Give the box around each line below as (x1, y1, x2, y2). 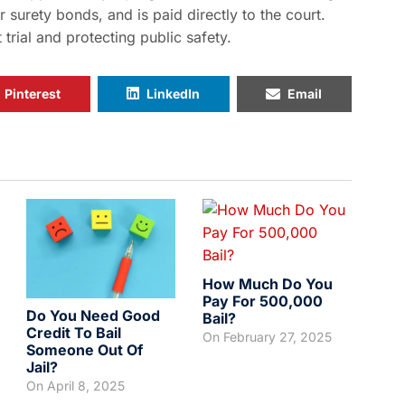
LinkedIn (146, 86, 201, 101)
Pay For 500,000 (202, 292, 323, 310)
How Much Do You (202, 275, 333, 293)
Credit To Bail (26, 324, 121, 343)
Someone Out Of (26, 341, 143, 360)
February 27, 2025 (223, 329, 332, 344)
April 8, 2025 (47, 378, 125, 394)
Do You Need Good (26, 306, 160, 325)
